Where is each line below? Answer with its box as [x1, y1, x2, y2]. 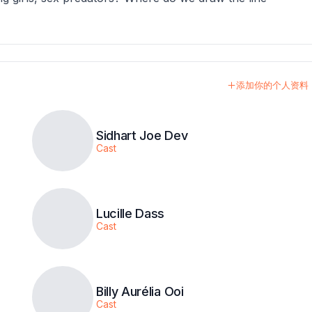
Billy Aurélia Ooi [96, 284, 184, 299]
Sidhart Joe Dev [96, 128, 188, 143]
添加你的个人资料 [236, 79, 309, 91]
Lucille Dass [96, 206, 165, 221]
